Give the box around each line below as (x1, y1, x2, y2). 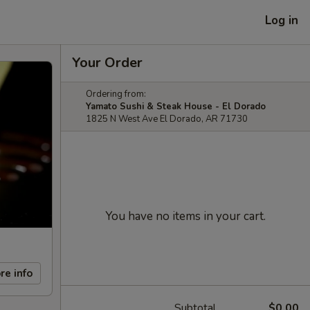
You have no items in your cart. (105, 208, 266, 224)
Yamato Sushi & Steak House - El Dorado (86, 100, 266, 113)
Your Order (72, 53, 143, 72)
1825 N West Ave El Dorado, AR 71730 (86, 113, 248, 125)
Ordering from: (86, 88, 146, 100)
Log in (265, 12, 298, 28)
